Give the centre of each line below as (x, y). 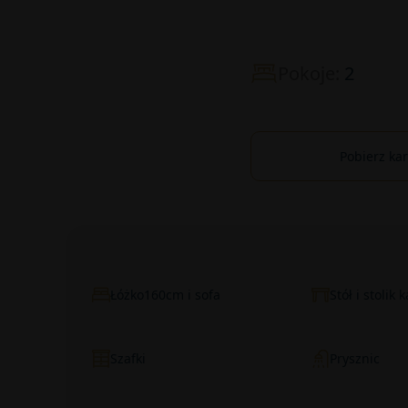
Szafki (127, 358)
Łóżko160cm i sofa (165, 295)
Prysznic (355, 358)
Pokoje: (311, 73)
